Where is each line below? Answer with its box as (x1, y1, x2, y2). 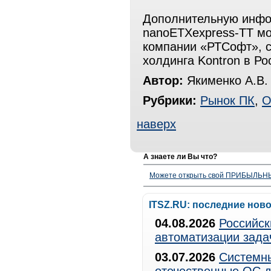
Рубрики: (143, 94, 197, 107)
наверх (137, 117, 176, 131)
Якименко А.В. (183, 74, 268, 87)
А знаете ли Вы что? (143, 152, 217, 161)
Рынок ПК (200, 94, 255, 107)
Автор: (143, 74, 183, 87)
